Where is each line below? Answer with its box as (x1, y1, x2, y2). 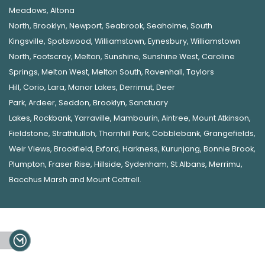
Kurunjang (161, 144, 200, 154)
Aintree (161, 113, 189, 123)
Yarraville (75, 113, 110, 123)
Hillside (94, 159, 121, 169)
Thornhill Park (99, 128, 148, 138)
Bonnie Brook (203, 144, 254, 154)
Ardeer (28, 98, 55, 108)
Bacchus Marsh (9, 174, 67, 185)
